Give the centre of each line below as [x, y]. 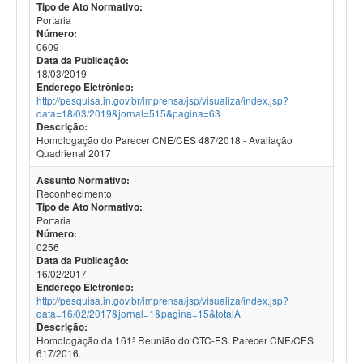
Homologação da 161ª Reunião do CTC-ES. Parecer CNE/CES [175, 340]
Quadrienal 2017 [74, 153]
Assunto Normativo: [83, 180]
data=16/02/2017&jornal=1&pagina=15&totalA [139, 313]
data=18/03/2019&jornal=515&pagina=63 [128, 113]
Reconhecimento [74, 193]
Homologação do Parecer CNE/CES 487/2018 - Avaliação [164, 140]
